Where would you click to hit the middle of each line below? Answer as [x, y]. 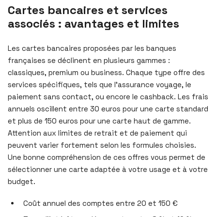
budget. [22, 181]
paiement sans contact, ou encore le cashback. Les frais [108, 96]
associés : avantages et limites [93, 23]
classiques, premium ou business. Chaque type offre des [106, 72]
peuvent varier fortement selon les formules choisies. [102, 145]
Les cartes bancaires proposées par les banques [92, 48]
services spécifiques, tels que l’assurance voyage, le [100, 84]
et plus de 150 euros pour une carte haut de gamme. [99, 121]
